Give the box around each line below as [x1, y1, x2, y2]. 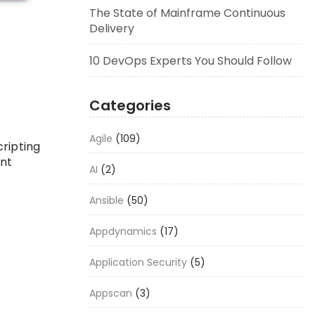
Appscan [89, 286, 132, 300]
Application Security [89, 255, 187, 269]
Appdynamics [89, 224, 157, 238]
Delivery [89, 20, 134, 37]
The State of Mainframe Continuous [89, 5, 285, 21]
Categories [89, 96, 171, 115]
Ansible [89, 193, 124, 207]
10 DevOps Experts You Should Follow [89, 53, 292, 69]
